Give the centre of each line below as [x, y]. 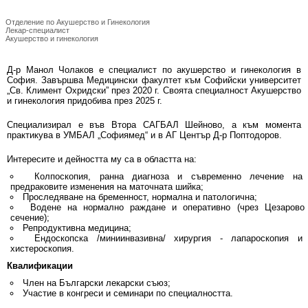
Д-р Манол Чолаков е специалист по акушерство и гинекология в [154, 70]
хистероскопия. [42, 249]
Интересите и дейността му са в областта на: [102, 159]
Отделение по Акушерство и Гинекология [78, 22]
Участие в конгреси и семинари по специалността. [128, 293]
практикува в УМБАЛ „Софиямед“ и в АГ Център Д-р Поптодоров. [144, 135]
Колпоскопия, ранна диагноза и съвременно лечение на [168, 176]
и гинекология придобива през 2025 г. [85, 101]
